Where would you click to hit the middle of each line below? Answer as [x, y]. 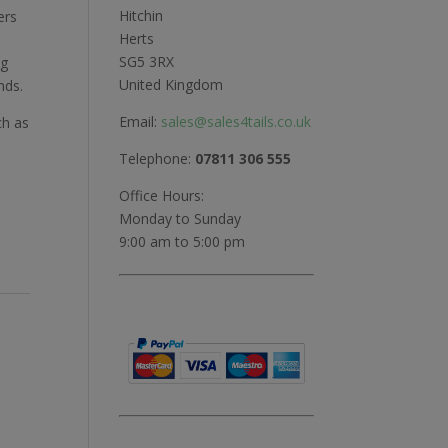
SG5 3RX [147, 62]
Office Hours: [162, 196]
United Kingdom [171, 85]
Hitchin [141, 16]
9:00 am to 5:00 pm [182, 242]
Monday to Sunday [180, 219]
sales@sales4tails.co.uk [236, 122]
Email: [140, 122]
